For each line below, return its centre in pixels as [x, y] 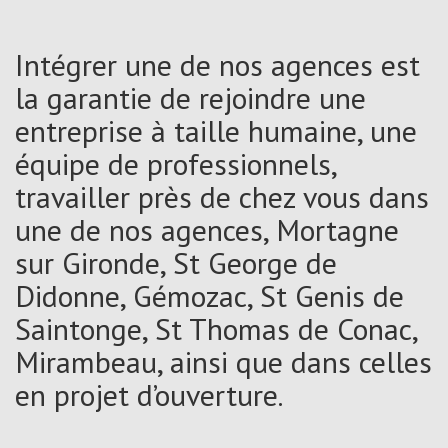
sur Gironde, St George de [176, 262]
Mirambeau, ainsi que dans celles [223, 361]
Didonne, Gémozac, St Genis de [209, 295]
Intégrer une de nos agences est [217, 64]
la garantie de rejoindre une [190, 97]
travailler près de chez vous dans [222, 196]
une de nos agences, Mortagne [207, 229]
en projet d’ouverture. [149, 394]
